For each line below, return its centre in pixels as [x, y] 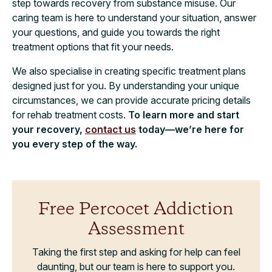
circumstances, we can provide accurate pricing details [131, 100]
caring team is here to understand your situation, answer [134, 17]
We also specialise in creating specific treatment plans [129, 71]
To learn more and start [184, 114]
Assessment [136, 229]
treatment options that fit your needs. [93, 46]
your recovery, [49, 129]
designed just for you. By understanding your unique [126, 85]
